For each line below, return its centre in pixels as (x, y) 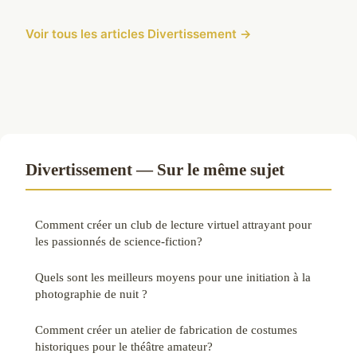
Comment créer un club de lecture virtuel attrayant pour (173, 224)
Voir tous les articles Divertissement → (139, 33)
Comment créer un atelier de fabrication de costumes (166, 329)
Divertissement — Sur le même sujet (155, 169)
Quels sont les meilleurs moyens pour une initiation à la (173, 277)
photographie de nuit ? (91, 293)
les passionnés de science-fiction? (119, 241)
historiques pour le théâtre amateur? (124, 346)
